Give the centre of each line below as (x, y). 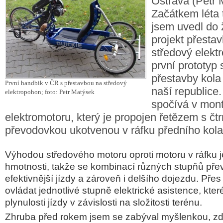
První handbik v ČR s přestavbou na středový (66, 83)
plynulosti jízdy (38, 202)
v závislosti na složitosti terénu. (136, 202)
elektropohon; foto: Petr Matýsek (50, 92)
